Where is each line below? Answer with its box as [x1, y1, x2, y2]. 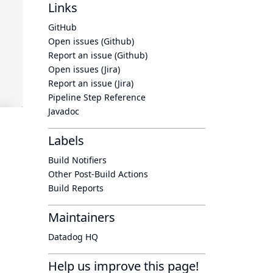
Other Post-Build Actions [48, 168, 148, 180]
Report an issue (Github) [48, 49, 147, 61]
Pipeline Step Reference [48, 91, 146, 103]
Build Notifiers [48, 154, 107, 166]
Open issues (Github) [48, 35, 134, 47]
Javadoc [48, 105, 79, 117]
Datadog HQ [48, 231, 98, 243]
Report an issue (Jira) [48, 77, 133, 89]
